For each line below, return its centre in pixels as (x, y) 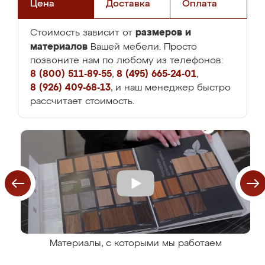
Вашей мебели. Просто (142, 47)
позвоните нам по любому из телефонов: (127, 61)
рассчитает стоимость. (82, 102)
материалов (59, 47)
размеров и (163, 33)
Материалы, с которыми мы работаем (135, 244)
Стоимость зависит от (83, 33)
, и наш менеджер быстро (171, 88)
